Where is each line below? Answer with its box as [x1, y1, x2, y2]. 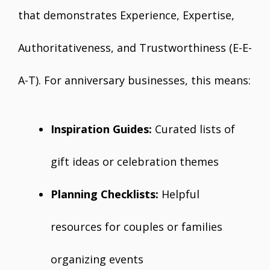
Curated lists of [152, 122, 235, 136]
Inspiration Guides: [51, 122, 152, 136]
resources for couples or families [51, 219, 222, 234]
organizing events [51, 252, 143, 266]
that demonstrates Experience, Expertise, [18, 8, 234, 22]
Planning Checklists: [51, 187, 159, 201]
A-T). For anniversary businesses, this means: [18, 73, 251, 87]
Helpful [159, 187, 199, 201]
